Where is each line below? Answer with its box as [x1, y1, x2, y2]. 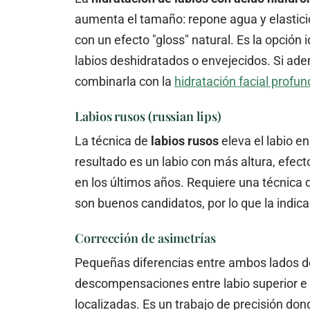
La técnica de [75, 133, 151, 148]
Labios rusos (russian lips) [75, 107, 221, 125]
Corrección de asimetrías [75, 229, 216, 246]
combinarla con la [75, 73, 174, 89]
